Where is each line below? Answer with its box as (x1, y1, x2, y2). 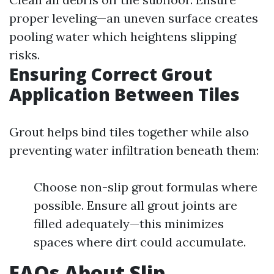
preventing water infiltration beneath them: (9, 143, 259, 158)
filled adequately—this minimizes (34, 216, 224, 231)
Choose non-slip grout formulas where (34, 179, 257, 194)
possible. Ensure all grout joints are (34, 198, 237, 213)
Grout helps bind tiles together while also (9, 124, 249, 139)
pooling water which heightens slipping (9, 29, 236, 44)
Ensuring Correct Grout (9, 62, 212, 86)
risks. (9, 47, 40, 62)
